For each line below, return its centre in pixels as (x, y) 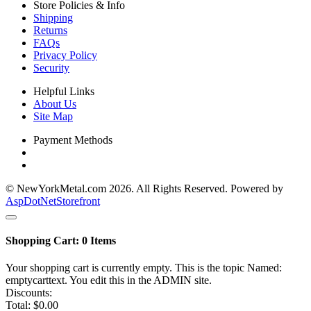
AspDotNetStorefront (53, 201)
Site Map (53, 116)
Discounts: (29, 293)
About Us (55, 103)
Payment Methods (73, 140)
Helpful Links (64, 91)
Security (51, 67)
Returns (50, 30)
